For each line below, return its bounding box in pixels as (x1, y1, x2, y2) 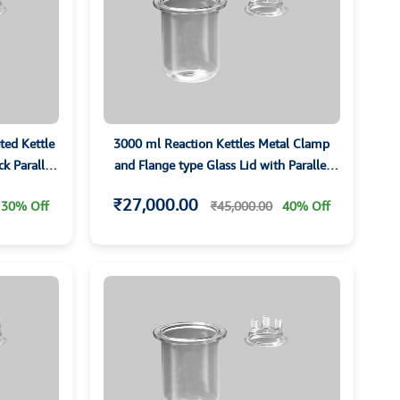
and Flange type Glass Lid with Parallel (113, 157, 329, 173)
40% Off (282, 198, 331, 214)
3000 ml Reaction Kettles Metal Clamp (113, 136, 330, 152)
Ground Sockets (178, 179, 266, 195)
